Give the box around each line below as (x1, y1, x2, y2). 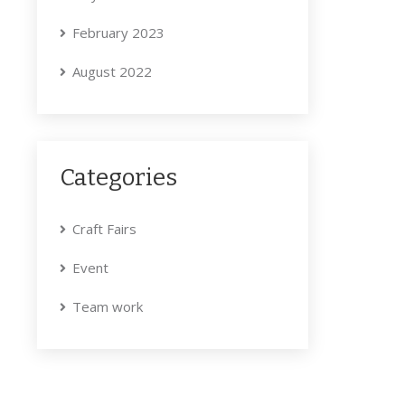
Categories (60, 164, 177, 193)
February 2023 (72, 24, 165, 42)
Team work (72, 297, 143, 316)
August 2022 (72, 62, 152, 81)
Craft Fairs (72, 220, 137, 239)
